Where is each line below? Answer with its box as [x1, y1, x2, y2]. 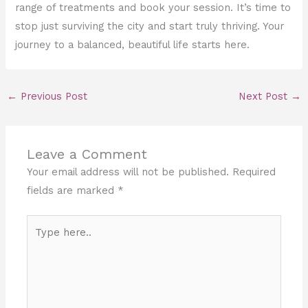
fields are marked [27, 184, 118, 197]
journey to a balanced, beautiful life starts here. [15, 38, 250, 52]
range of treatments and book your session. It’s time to [15, 1, 291, 14]
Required [232, 166, 276, 179]
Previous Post [16, 90, 87, 103]
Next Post [239, 90, 291, 103]
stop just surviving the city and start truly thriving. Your [15, 20, 285, 33]
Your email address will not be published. [27, 166, 230, 179]
